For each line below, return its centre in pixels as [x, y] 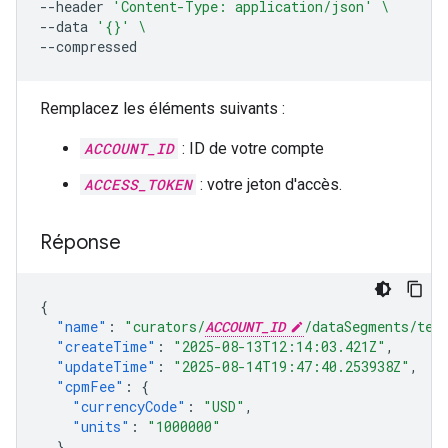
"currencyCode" [129, 406]
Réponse [80, 242]
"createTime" [106, 346]
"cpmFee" [90, 386]
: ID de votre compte [251, 148]
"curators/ [164, 326]
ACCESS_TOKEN [138, 184]
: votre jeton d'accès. [269, 184]
